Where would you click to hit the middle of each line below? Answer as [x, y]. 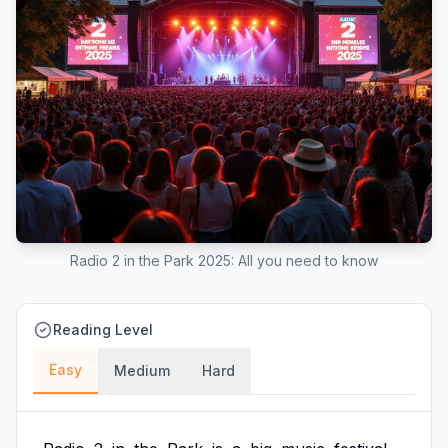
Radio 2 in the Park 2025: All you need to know [224, 260]
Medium [142, 370]
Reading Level [103, 329]
